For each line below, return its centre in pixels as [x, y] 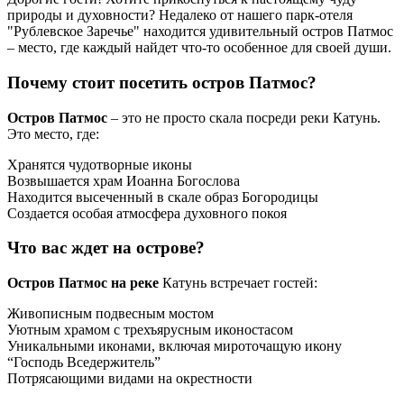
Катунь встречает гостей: [238, 283]
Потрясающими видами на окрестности [130, 379]
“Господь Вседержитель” [84, 363]
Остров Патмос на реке [83, 283]
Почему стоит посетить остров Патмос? [162, 82]
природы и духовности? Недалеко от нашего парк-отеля [180, 15]
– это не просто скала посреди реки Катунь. [244, 117]
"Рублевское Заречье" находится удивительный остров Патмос [200, 32]
